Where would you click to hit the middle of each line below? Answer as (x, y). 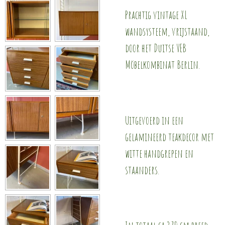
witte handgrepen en (159, 153)
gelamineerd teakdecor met (170, 137)
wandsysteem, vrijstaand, (167, 31)
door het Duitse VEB (156, 48)
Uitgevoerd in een (154, 120)
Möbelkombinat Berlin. (162, 65)
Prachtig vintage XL (156, 15)
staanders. (142, 170)
